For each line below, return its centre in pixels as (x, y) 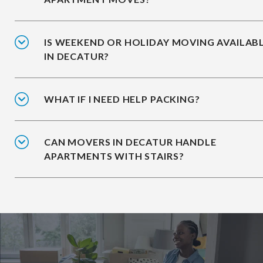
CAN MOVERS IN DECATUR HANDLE (130, 142)
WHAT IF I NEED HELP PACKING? (122, 99)
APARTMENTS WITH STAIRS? (114, 156)
